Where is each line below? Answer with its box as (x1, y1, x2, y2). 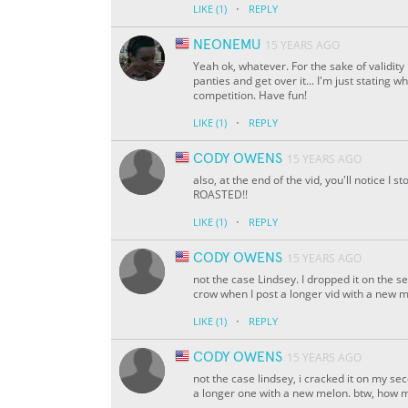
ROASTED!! (193, 187, 248, 203)
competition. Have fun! (193, 87, 307, 104)
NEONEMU (193, 37, 260, 53)
